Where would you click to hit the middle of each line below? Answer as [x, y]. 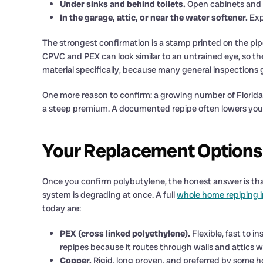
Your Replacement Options [152, 151]
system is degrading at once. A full [109, 195]
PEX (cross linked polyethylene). [125, 234]
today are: [62, 208]
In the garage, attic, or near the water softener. [154, 18]
